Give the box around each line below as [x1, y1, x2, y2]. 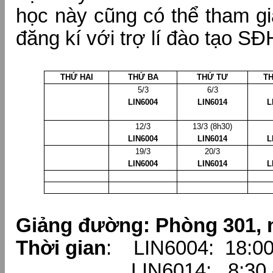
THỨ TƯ [197, 73, 228, 82]
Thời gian [16, 237, 106, 259]
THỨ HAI [60, 73, 93, 82]
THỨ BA [127, 73, 158, 82]
